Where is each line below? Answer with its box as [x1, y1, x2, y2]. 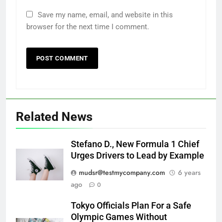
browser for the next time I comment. [26, 22, 149, 31]
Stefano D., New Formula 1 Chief [71, 139, 199, 149]
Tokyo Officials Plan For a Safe [71, 200, 191, 211]
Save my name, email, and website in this [38, 10, 173, 19]
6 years [178, 167, 201, 177]
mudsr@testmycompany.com [79, 167, 165, 177]
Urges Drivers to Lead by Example [71, 150, 204, 161]
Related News [16, 109, 93, 124]
